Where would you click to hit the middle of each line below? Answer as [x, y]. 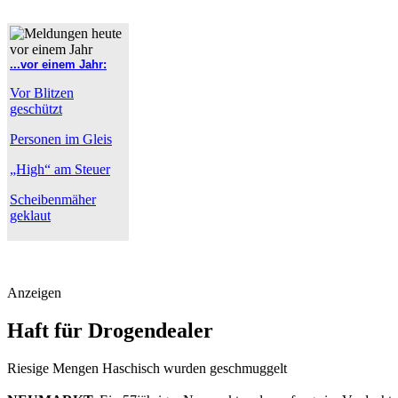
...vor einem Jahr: [58, 64]
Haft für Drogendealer [110, 330]
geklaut [30, 215]
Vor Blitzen [42, 93]
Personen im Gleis [61, 139]
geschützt [36, 109]
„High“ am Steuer [60, 169]
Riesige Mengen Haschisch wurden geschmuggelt [147, 368]
